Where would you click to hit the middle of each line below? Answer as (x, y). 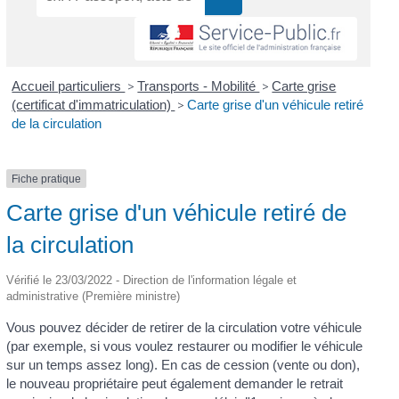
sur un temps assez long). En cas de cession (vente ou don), (183, 364)
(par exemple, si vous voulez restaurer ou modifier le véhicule (184, 346)
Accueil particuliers (69, 85)
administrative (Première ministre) (93, 296)
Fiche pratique (46, 179)
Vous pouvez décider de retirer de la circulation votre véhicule (183, 327)
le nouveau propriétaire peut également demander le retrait (174, 383)
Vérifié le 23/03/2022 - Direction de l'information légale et (151, 280)
